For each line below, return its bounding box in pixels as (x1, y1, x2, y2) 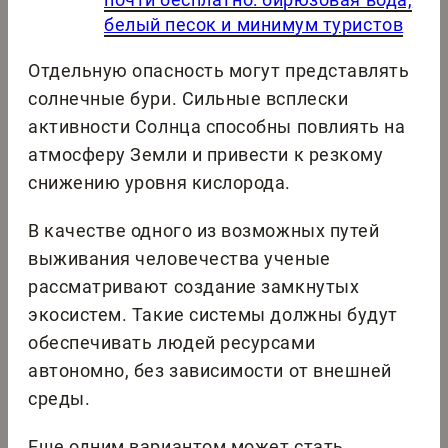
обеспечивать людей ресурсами (28, 332, 316, 354)
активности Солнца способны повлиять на (28, 116, 406, 138)
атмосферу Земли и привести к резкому (28, 144, 384, 166)
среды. (28, 388, 91, 410)
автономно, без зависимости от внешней (28, 360, 392, 382)
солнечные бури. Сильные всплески (28, 88, 349, 110)
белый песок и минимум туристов (104, 14, 404, 36)
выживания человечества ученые (28, 248, 331, 270)
